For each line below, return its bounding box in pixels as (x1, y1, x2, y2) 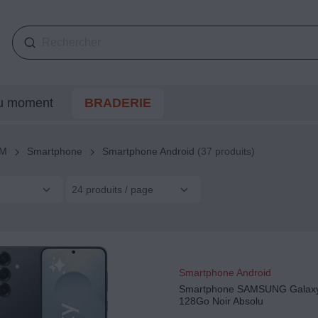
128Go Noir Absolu (178, 295, 263, 307)
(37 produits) (194, 146, 255, 158)
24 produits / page (71, 183, 153, 195)
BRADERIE (84, 96, 151, 110)
